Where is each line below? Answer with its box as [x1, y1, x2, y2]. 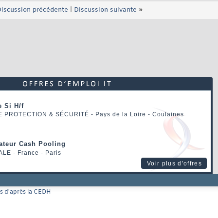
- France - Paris [11, 149, 61, 157]
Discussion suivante [74, 6, 137, 15]
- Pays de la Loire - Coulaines [89, 110, 184, 118]
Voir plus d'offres [147, 160, 202, 167]
